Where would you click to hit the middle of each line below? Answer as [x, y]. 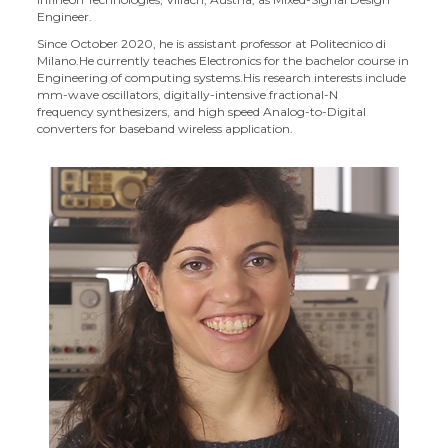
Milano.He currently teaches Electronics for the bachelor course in [223, 60]
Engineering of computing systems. [140, 77]
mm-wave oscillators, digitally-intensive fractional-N [188, 94]
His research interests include [325, 77]
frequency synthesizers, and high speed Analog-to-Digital [202, 111]
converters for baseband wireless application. [165, 128]
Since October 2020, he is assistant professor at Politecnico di [212, 43]
